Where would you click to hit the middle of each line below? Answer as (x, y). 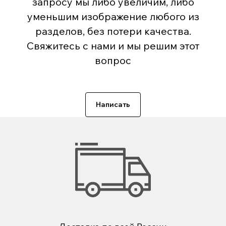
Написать (113, 105)
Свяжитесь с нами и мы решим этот (113, 46)
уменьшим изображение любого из (113, 16)
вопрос (113, 60)
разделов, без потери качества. (113, 31)
